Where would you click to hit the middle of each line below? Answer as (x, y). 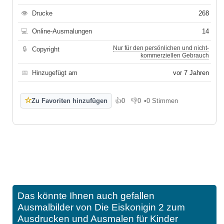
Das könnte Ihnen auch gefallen (86, 195)
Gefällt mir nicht (154, 104)
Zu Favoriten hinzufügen (69, 100)
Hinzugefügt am (55, 72)
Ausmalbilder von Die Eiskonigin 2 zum (101, 207)
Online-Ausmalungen (62, 31)
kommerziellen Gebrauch (175, 55)
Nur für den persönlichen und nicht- (161, 48)
